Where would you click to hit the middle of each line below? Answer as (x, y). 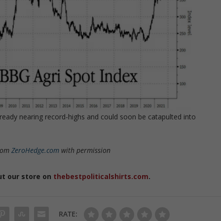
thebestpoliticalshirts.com (101, 177)
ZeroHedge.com (35, 150)
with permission (85, 150)
